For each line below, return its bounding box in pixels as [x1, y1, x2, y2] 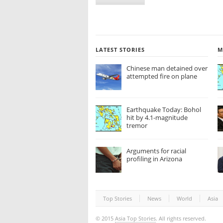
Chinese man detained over [126, 64, 208, 73]
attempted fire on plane [126, 72, 197, 81]
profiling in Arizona [126, 154, 182, 164]
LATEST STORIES [96, 46, 145, 54]
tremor [126, 121, 147, 130]
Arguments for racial [126, 146, 186, 156]
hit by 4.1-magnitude [126, 113, 188, 122]
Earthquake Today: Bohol [126, 105, 201, 114]
